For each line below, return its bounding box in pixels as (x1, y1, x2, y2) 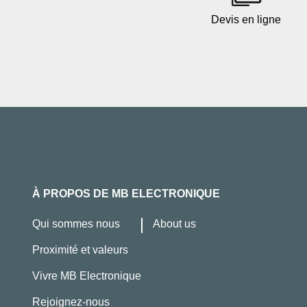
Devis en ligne (211, 14, 281, 25)
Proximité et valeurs (32, 244, 128, 256)
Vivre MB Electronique (32, 270, 141, 282)
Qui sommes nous (32, 218, 120, 230)
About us (153, 218, 196, 230)
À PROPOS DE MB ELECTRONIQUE (32, 188, 220, 199)
